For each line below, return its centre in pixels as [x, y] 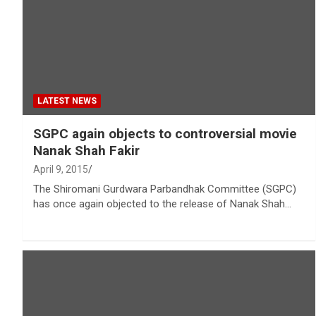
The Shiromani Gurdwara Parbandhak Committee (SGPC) [165, 189]
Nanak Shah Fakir [86, 150]
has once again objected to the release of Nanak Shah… [162, 203]
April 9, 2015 [61, 169]
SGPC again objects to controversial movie [165, 133]
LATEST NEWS [67, 101]
